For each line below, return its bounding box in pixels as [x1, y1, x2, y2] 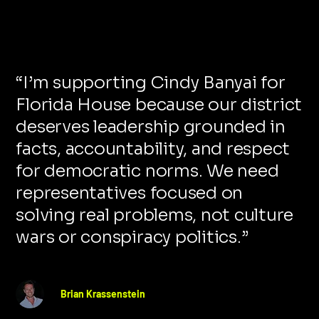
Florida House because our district [16, 93, 303, 115]
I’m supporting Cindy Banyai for [23, 71, 286, 93]
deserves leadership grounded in [16, 115, 286, 137]
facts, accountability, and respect [16, 137, 291, 159]
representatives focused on [16, 182, 244, 204]
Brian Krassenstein [60, 288, 145, 300]
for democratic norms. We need [16, 159, 279, 182]
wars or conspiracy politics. [16, 226, 241, 248]
